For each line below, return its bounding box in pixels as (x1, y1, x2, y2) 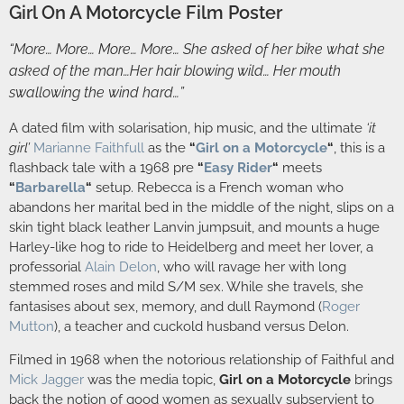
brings (351, 371, 392, 388)
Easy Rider (204, 160, 272, 177)
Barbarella (15, 179, 86, 197)
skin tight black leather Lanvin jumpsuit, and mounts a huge (9, 219, 380, 236)
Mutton (9, 318, 54, 335)
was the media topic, (84, 371, 219, 388)
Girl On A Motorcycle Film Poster (9, 2, 282, 24)
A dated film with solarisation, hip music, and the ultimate (9, 120, 366, 137)
